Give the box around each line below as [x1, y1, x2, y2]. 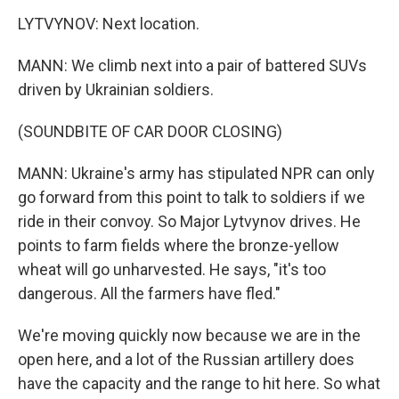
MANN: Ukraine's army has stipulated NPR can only [18, 164, 375, 183]
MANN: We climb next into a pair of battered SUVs [18, 56, 367, 75]
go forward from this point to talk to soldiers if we [18, 188, 365, 207]
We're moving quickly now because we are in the [18, 326, 361, 345]
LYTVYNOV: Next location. [18, 14, 199, 33]
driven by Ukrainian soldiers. [18, 80, 214, 99]
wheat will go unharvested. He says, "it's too [18, 260, 326, 279]
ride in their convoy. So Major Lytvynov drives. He [18, 212, 361, 231]
